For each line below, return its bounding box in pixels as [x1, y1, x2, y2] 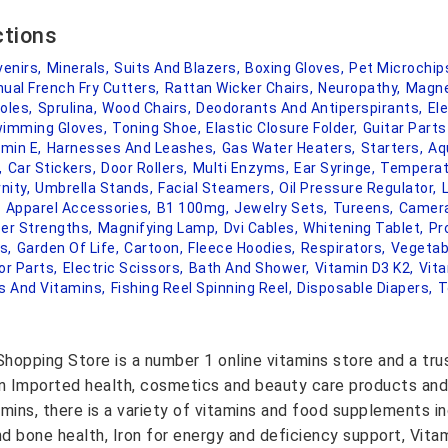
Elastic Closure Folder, [206, 120, 358, 136]
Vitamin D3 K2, [314, 260, 414, 276]
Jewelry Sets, [234, 200, 328, 216]
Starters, [360, 140, 423, 156]
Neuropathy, [318, 80, 401, 96]
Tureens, [332, 200, 394, 216]
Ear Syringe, [294, 160, 375, 176]
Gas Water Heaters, [221, 140, 356, 156]
